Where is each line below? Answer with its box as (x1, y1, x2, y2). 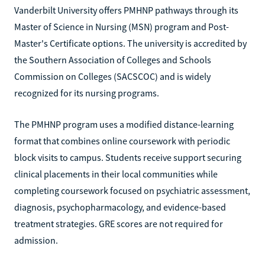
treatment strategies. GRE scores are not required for (14, 217, 223, 230)
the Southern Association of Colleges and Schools (14, 53, 211, 66)
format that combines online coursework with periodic (14, 134, 230, 147)
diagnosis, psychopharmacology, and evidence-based (14, 201, 226, 213)
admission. (14, 234, 58, 246)
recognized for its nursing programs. (14, 86, 159, 99)
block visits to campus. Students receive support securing (14, 151, 241, 163)
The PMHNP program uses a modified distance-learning (14, 118, 234, 130)
